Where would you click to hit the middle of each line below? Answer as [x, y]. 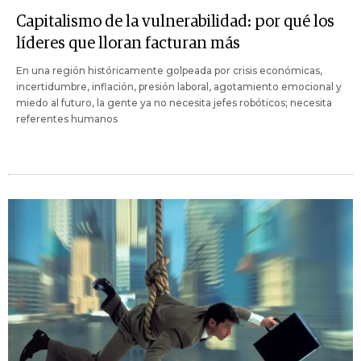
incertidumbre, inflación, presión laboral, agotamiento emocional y [179, 87]
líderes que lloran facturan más [128, 44]
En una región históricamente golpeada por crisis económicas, [169, 71]
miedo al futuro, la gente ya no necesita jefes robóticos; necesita [174, 103]
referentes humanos [67, 119]
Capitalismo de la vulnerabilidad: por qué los [175, 22]
